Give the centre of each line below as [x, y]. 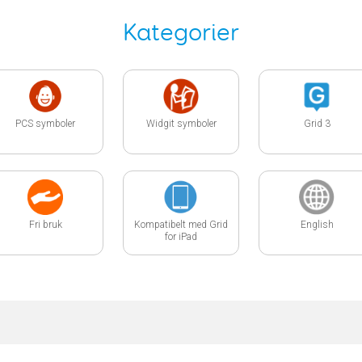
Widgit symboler [181, 124]
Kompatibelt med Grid [181, 225]
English [317, 225]
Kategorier [181, 34]
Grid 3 [317, 124]
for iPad [181, 237]
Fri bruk [45, 225]
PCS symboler [45, 124]
